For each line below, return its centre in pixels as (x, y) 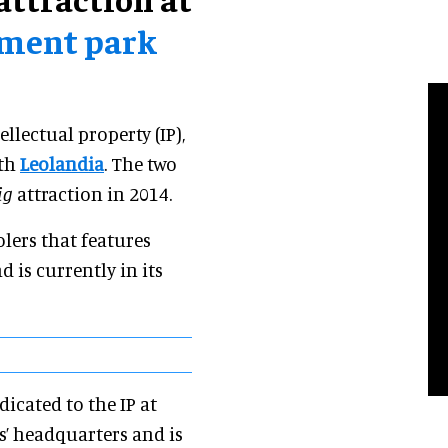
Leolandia (62, 164)
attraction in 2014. (92, 194)
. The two (140, 164)
